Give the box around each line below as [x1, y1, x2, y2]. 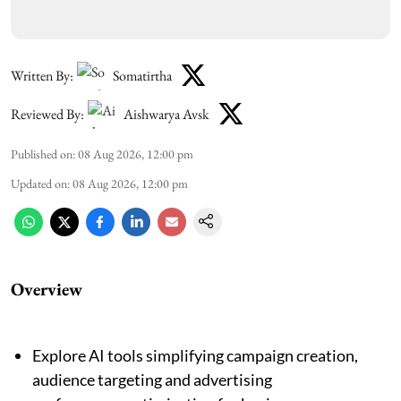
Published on [11, 145, 73, 162]
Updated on [11, 175, 67, 192]
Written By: [11, 66, 73, 86]
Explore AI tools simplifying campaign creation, [32, 345, 358, 365]
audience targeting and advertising [32, 369, 272, 389]
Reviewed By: [11, 105, 84, 124]
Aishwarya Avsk [124, 105, 209, 124]
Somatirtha [113, 66, 172, 86]
